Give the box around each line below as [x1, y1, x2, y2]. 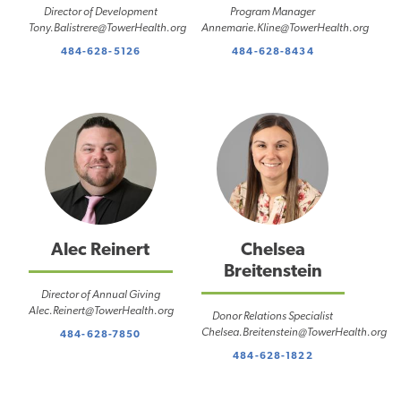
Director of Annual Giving [40, 289, 160, 302]
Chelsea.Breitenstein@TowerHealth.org [200, 327, 387, 339]
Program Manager [230, 5, 316, 18]
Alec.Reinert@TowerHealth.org [29, 305, 174, 318]
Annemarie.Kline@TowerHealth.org [200, 21, 369, 34]
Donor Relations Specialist [212, 311, 334, 323]
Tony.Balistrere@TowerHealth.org [29, 21, 186, 34]
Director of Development [43, 5, 158, 18]
